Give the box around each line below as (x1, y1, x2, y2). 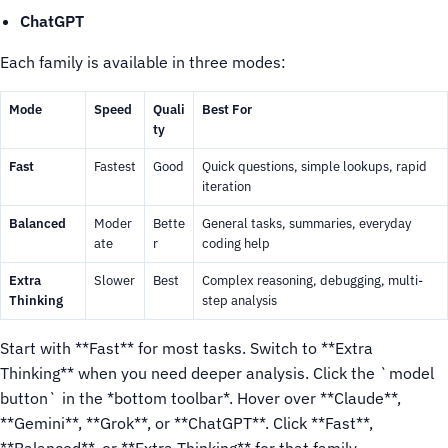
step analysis (202, 292, 277, 309)
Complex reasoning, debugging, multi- (202, 272, 423, 289)
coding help (202, 235, 270, 252)
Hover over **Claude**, (237, 388, 401, 408)
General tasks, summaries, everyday (202, 215, 411, 232)
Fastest (94, 158, 136, 175)
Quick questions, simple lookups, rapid (202, 158, 427, 175)
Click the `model (313, 363, 434, 383)
